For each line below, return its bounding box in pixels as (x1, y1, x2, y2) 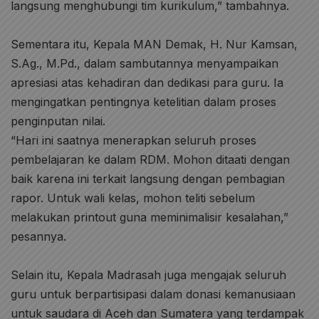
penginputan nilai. (11, 114, 105, 128)
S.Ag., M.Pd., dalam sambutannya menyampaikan (11, 56, 278, 70)
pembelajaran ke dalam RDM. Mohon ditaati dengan (11, 152, 290, 167)
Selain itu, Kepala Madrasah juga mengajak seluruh (11, 268, 286, 282)
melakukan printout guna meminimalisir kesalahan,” (11, 210, 288, 224)
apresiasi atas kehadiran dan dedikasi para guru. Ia (11, 75, 283, 90)
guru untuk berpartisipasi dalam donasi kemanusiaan (11, 287, 296, 301)
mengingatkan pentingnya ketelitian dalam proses (11, 95, 276, 109)
